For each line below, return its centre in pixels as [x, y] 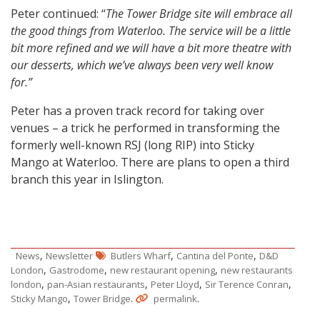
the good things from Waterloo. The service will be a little [151, 31]
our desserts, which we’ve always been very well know [142, 65]
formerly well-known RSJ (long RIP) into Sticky [132, 145]
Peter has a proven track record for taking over [137, 111]
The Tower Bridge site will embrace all [199, 14]
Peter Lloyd [175, 285]
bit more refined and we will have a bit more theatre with [151, 48]
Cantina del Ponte [215, 256]
